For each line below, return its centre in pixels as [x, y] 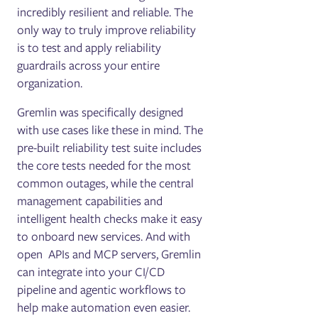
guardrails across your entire [89, 65]
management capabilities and [90, 201]
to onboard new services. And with [104, 236]
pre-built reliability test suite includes [110, 147]
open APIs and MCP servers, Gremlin [109, 254]
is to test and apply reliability [89, 47]
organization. [50, 83]
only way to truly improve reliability [107, 29]
